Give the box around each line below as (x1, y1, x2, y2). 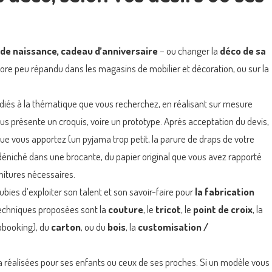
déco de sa (220, 44, 266, 57)
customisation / (138, 220, 208, 233)
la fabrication (195, 185, 254, 198)
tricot (155, 202, 181, 216)
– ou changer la (158, 44, 220, 57)
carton (51, 220, 81, 233)
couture (108, 202, 143, 216)
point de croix (193, 202, 253, 216)
